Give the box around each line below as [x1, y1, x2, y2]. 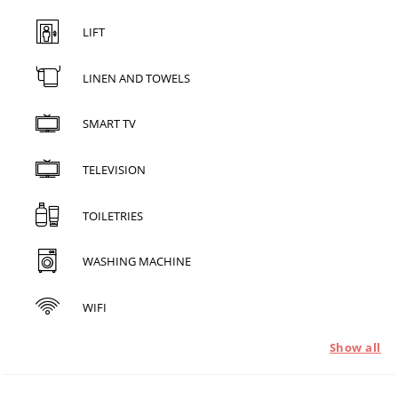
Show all [329, 339, 381, 356]
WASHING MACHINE [82, 253, 191, 270]
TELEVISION [82, 161, 146, 178]
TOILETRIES [82, 207, 143, 224]
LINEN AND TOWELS [82, 69, 190, 86]
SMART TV [82, 115, 136, 132]
